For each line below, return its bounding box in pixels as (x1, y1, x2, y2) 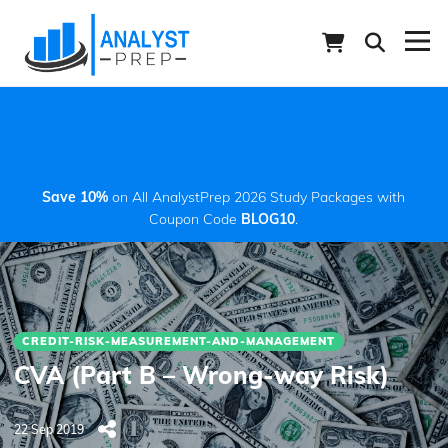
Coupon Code (149, 209, 242, 228)
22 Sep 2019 (14, 421, 84, 437)
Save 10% (42, 187, 109, 206)
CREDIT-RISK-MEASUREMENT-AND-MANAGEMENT (22, 333, 335, 348)
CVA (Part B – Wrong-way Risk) (14, 359, 389, 390)
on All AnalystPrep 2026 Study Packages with (108, 187, 406, 206)
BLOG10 (241, 209, 296, 228)
